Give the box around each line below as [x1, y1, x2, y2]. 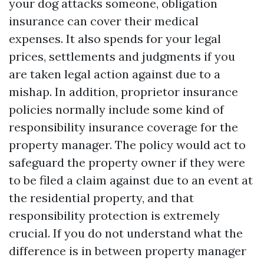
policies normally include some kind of [9, 101, 224, 117]
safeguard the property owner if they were [9, 154, 245, 170]
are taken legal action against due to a [9, 66, 220, 81]
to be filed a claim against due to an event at [9, 172, 253, 187]
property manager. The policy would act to [9, 137, 246, 152]
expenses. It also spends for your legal [9, 31, 221, 46]
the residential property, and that [9, 190, 194, 205]
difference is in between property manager [9, 243, 246, 258]
